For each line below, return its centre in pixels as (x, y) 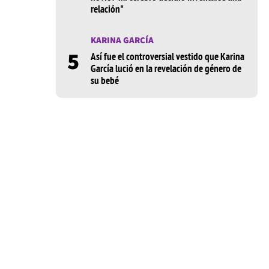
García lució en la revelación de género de (166, 69)
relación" (107, 9)
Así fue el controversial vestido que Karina (167, 57)
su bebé (104, 81)
